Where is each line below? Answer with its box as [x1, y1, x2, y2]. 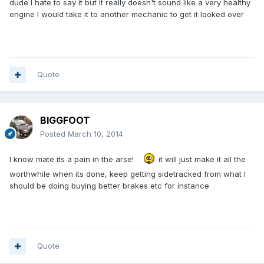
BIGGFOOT [40, 114, 90, 127]
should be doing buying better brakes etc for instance [9, 181, 209, 191]
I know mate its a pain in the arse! [9, 154, 136, 164]
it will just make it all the [156, 154, 246, 164]
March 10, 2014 [68, 129, 123, 139]
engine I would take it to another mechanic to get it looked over [9, 9, 244, 19]
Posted [40, 129, 68, 139]
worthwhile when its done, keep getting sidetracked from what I [9, 169, 246, 179]
